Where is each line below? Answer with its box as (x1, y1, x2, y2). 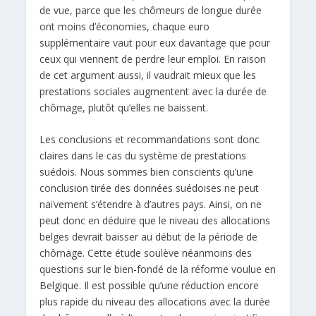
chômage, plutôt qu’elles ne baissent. (39, 100, 209, 114)
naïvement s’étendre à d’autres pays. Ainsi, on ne (39, 197, 262, 212)
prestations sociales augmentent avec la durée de (39, 84, 267, 98)
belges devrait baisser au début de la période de (39, 230, 258, 244)
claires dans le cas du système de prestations (39, 149, 247, 163)
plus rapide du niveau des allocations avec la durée (39, 295, 271, 309)
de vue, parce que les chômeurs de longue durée (39, 3, 262, 17)
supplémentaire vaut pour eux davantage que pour (39, 35, 271, 49)
